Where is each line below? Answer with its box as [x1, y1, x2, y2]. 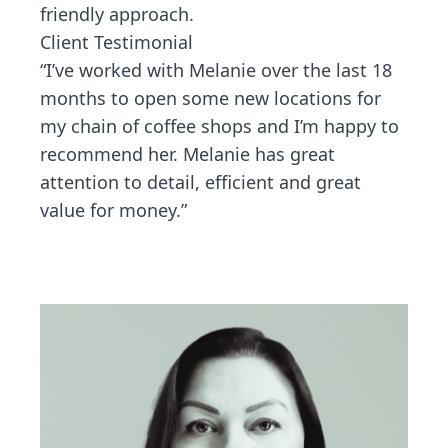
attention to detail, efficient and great [40, 170, 361, 194]
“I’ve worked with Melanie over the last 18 [40, 58, 392, 82]
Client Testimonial [40, 30, 193, 54]
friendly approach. [40, 2, 194, 26]
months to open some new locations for [40, 86, 381, 110]
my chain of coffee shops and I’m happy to [40, 114, 399, 138]
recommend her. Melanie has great [40, 142, 335, 166]
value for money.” [40, 198, 187, 222]
